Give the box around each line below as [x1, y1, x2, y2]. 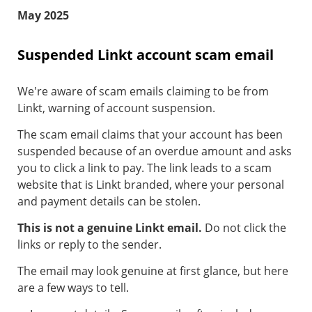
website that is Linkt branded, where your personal [17, 177, 284, 193]
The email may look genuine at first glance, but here [17, 263, 288, 279]
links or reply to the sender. [17, 237, 162, 253]
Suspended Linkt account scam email [17, 45, 274, 65]
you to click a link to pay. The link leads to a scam [17, 160, 272, 176]
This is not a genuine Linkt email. [17, 220, 205, 236]
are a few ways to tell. [17, 280, 129, 296]
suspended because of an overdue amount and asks [17, 143, 292, 159]
